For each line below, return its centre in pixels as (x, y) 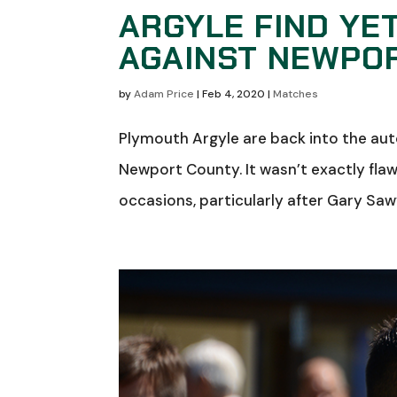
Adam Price (164, 93)
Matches (296, 93)
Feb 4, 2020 (234, 93)
